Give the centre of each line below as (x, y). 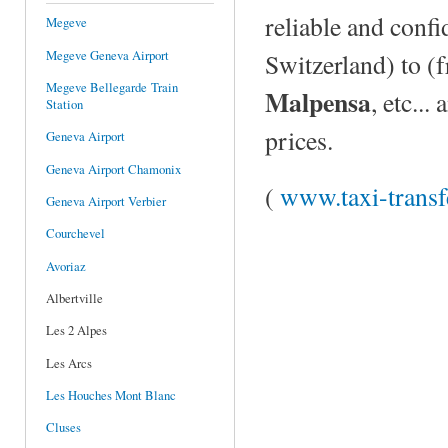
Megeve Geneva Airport (107, 55)
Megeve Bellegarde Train (112, 87)
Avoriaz (66, 266)
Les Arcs (69, 363)
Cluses (63, 428)
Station (64, 104)
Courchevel (75, 234)
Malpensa (318, 102)
